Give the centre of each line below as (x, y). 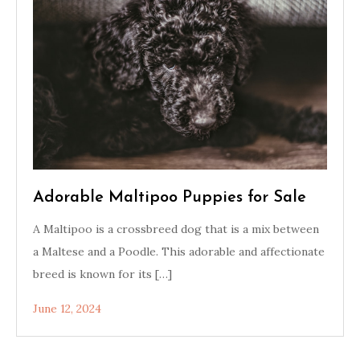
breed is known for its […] (102, 274)
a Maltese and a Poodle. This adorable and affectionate (179, 252)
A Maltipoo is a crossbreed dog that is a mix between (176, 229)
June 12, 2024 (67, 309)
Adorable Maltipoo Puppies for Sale (170, 198)
